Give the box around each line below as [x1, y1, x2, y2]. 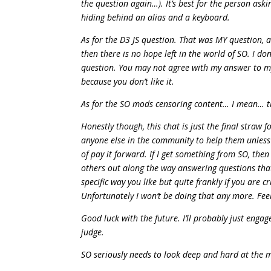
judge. [81, 226, 105, 238]
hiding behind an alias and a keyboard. [81, 11, 230, 23]
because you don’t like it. [81, 76, 175, 87]
